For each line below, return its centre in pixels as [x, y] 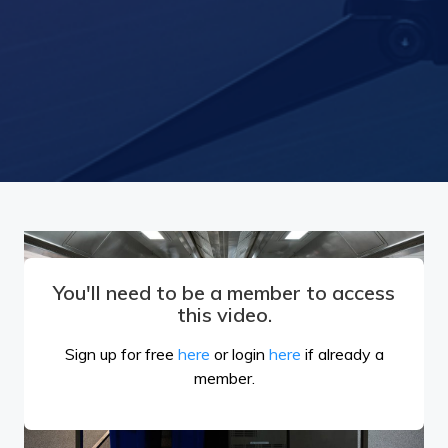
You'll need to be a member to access [224, 292]
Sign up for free [121, 353]
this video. [224, 314]
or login [239, 353]
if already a [342, 353]
